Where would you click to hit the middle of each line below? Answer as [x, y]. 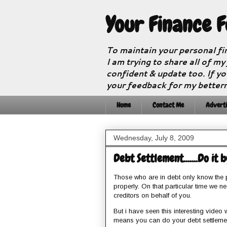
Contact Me [168, 105]
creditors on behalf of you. [153, 195]
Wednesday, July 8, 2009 [154, 138]
